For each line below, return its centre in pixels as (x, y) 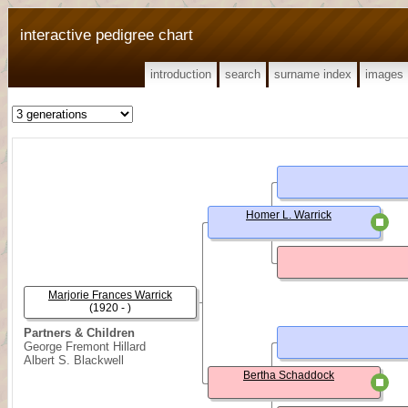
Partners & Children (79, 333)
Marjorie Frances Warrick (110, 295)
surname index (313, 74)
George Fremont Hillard (85, 347)
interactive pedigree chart (107, 35)
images (384, 74)
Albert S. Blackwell (74, 360)
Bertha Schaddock (289, 375)
